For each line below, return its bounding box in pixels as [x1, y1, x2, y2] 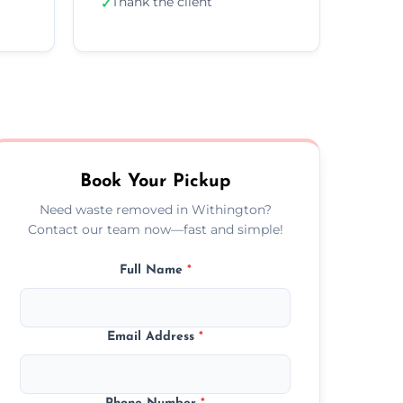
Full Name [119, 263, 187, 277]
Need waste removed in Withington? [39, 201, 272, 218]
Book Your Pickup [80, 172, 231, 191]
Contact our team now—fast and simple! [27, 220, 283, 237]
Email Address [107, 329, 200, 344]
